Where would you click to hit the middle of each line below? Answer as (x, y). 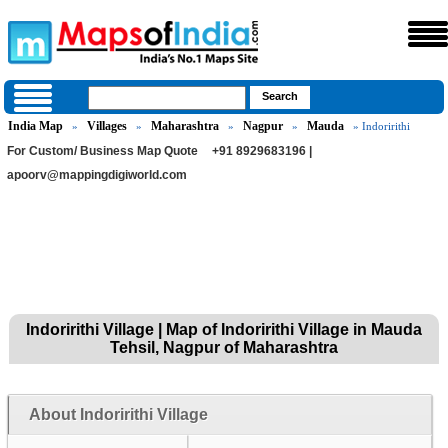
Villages (107, 126)
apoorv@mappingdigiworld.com (97, 175)
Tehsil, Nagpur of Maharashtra (223, 347)
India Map (36, 126)
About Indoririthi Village (118, 414)
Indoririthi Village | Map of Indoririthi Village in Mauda (223, 329)
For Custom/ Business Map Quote (103, 151)
